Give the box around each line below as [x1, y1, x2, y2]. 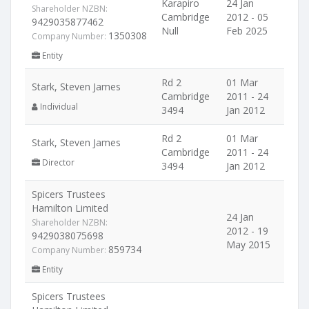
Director [40, 157, 74, 168]
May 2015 [226, 238, 270, 251]
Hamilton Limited [32, 201, 108, 215]
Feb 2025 [226, 24, 268, 37]
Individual [38, 101, 78, 112]
